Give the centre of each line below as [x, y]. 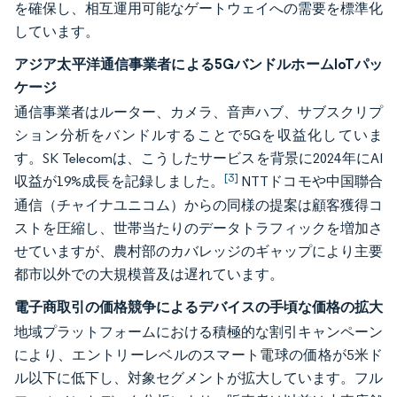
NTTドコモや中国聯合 [311, 181]
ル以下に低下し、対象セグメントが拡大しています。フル [198, 378]
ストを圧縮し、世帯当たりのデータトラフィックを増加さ [198, 228]
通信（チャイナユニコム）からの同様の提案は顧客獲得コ [198, 205]
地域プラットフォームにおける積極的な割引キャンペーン [198, 332]
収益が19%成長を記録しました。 [120, 181]
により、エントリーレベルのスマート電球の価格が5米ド [198, 355]
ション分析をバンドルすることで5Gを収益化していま [198, 135]
